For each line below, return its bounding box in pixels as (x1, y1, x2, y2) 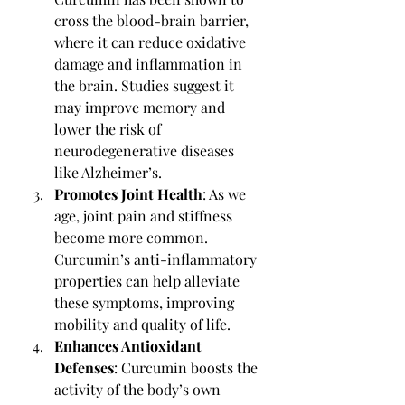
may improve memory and (54, 98, 229, 118)
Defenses (54, 358, 114, 378)
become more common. (54, 228, 212, 248)
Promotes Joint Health (54, 184, 202, 204)
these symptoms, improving (54, 293, 238, 313)
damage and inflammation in (54, 54, 246, 74)
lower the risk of (54, 119, 165, 139)
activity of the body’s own (54, 380, 224, 400)
